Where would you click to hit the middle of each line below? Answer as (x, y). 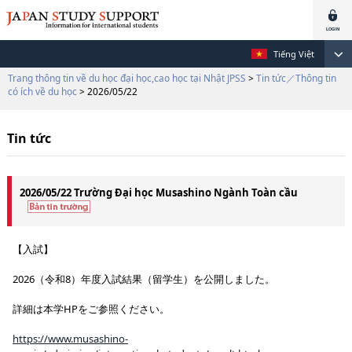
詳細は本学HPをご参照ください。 (91, 309)
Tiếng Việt (294, 54)
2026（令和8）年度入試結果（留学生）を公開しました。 (143, 279)
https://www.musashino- (70, 339)
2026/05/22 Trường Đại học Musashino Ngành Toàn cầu (158, 192)
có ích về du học (42, 91)
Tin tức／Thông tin (296, 78)
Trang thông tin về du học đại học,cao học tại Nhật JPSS (127, 78)
